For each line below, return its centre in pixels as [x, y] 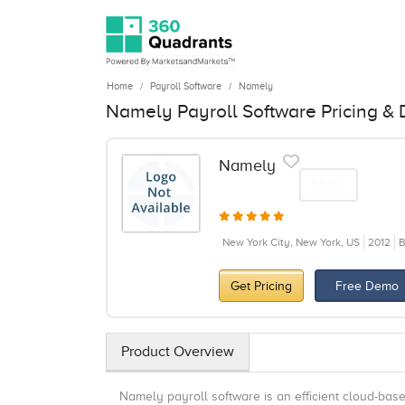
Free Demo [367, 286]
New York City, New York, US [291, 243]
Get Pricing [261, 286]
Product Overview [178, 352]
